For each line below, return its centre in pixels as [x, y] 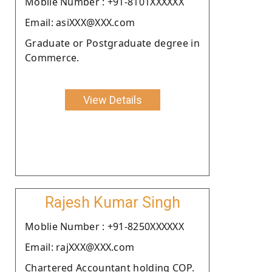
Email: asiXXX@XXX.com [80, 22]
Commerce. [52, 57]
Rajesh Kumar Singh [112, 202]
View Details [112, 100]
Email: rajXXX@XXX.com [80, 247]
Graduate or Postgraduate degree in [112, 43]
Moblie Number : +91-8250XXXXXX [104, 226]
